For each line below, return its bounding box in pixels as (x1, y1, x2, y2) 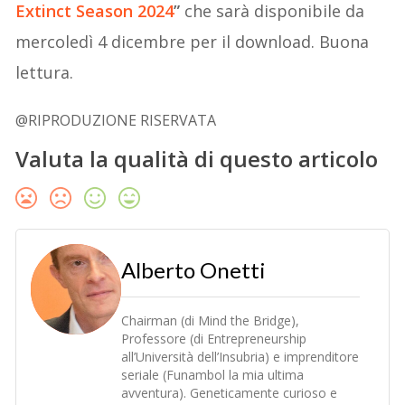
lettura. (15, 61, 74, 83)
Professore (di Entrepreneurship (121, 329, 307, 347)
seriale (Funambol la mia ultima (121, 365, 305, 383)
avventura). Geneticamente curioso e (121, 383, 338, 401)
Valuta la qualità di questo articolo (15, 143, 379, 174)
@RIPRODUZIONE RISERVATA (15, 109, 217, 130)
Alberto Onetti (121, 256, 267, 283)
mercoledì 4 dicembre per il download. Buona (15, 30, 370, 52)
